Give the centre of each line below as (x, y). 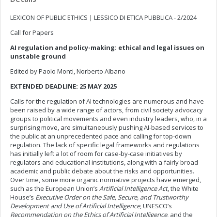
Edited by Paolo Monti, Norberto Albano (68, 71)
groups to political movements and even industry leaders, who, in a (108, 119)
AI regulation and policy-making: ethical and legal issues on (107, 47)
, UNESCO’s (156, 206)
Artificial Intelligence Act (133, 188)
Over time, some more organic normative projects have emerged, (106, 180)
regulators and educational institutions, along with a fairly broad (104, 162)
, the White (183, 188)
